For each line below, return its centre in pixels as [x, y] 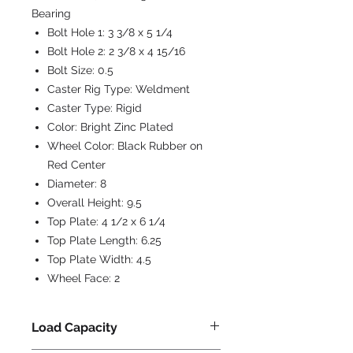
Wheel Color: [82, 146]
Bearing [51, 13]
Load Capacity [74, 327]
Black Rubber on [160, 146]
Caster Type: [82, 108]
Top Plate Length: [94, 240]
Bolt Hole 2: [78, 51]
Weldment [163, 89]
